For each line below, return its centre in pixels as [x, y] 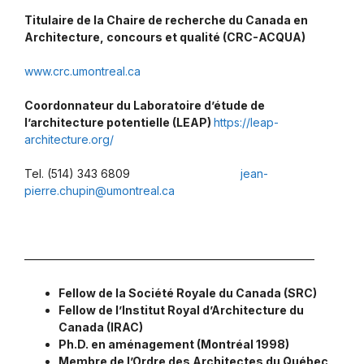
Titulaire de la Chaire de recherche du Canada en [166, 20]
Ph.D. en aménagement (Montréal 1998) [174, 344]
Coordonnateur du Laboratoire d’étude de [145, 106]
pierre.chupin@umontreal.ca [100, 191]
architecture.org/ [71, 140]
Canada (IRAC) [101, 327]
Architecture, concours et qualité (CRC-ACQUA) [165, 37]
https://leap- [246, 123]
